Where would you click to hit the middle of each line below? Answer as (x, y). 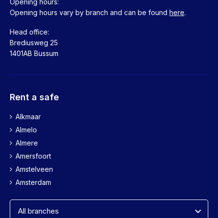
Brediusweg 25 (34, 42)
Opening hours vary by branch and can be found (90, 12)
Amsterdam (33, 182)
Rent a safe (34, 97)
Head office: (29, 32)
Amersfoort (33, 156)
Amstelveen (34, 169)
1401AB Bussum (34, 53)
